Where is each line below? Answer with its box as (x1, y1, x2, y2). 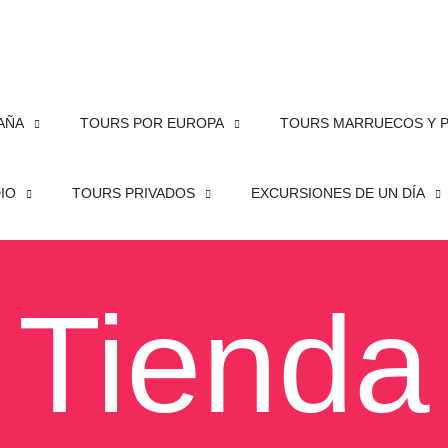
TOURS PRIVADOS (72, 185, 195, 201)
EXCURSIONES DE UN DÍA (251, 185, 425, 201)
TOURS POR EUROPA (80, 115, 224, 131)
